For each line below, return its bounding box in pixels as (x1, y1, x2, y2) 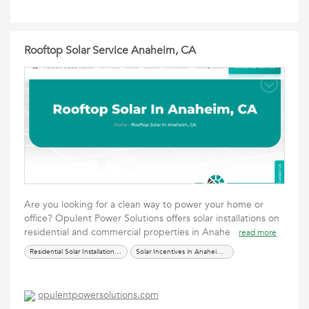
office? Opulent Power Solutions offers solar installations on (24, 212, 279, 225)
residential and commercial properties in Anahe (24, 226, 239, 239)
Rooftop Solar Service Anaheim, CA (24, 43, 196, 58)
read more (239, 227, 277, 238)
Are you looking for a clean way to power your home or (24, 198, 263, 211)
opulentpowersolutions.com (38, 288, 159, 302)
